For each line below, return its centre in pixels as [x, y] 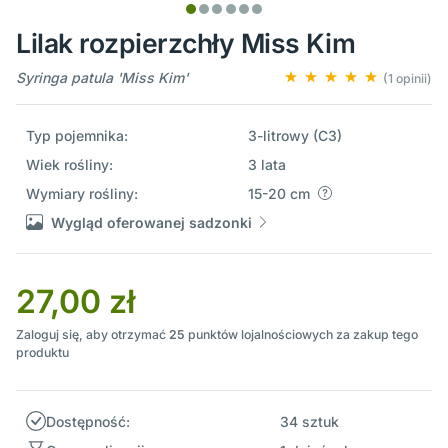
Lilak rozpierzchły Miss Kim [186, 42]
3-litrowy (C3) [294, 135]
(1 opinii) [407, 78]
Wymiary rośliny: [81, 193]
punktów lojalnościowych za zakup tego [301, 334]
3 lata [266, 164]
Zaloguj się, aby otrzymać [92, 334]
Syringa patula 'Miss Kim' [102, 77]
